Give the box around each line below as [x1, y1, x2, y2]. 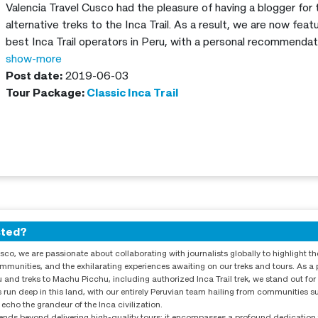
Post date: [6, 68, 63, 83]
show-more [6, 51, 62, 66]
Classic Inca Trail [87, 85, 179, 100]
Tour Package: [6, 85, 85, 100]
